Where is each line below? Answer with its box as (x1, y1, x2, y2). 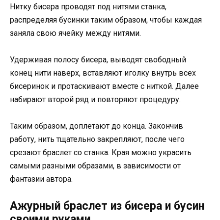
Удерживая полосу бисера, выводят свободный (10, 55, 186, 65)
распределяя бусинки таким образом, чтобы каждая (10, 15, 202, 25)
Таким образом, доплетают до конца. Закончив (10, 121, 183, 131)
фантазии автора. (10, 174, 73, 184)
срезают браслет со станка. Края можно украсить (10, 148, 192, 158)
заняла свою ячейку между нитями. (10, 28, 141, 38)
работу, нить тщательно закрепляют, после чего (10, 135, 185, 144)
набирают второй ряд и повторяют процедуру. (10, 95, 181, 105)
